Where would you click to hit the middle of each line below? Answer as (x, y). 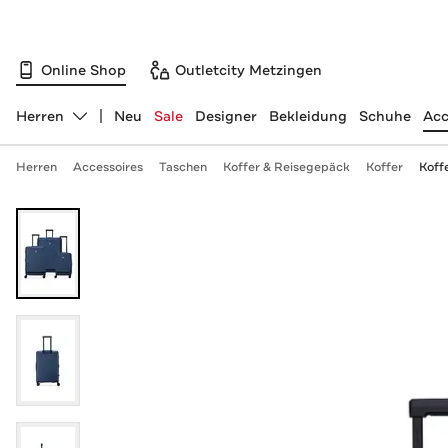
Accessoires (107, 167)
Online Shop (83, 69)
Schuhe (384, 116)
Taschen (182, 167)
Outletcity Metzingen (248, 69)
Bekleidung (307, 116)
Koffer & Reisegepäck (286, 167)
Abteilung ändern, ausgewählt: (121, 124)
